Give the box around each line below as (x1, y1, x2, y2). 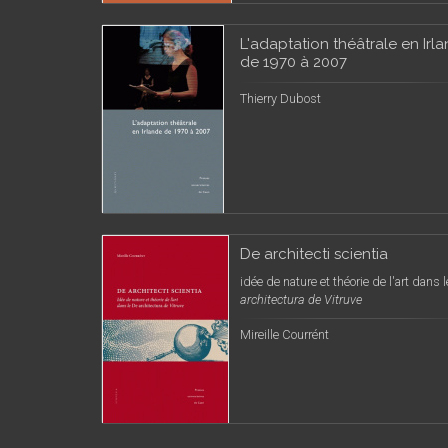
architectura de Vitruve (240, 292, 362, 307)
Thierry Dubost (240, 91, 321, 106)
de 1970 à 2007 (240, 53, 347, 71)
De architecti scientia (240, 245, 388, 263)
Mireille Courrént (240, 327, 329, 342)
